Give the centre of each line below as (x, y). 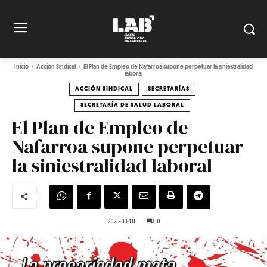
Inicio (21, 67)
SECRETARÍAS (168, 89)
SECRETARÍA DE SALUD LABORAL (132, 105)
